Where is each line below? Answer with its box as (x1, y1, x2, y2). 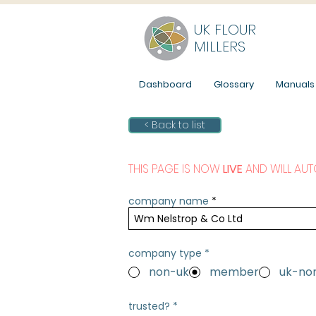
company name (128, 194, 209, 208)
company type (128, 246, 202, 260)
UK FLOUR (194, 20, 256, 39)
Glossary (214, 78, 254, 91)
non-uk (149, 264, 189, 280)
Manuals (276, 78, 315, 91)
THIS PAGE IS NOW (128, 161, 223, 177)
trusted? (128, 299, 170, 313)
